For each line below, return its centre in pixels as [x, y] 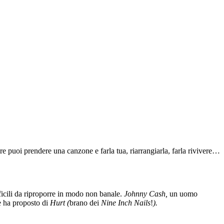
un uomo [182, 193]
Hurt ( [60, 202]
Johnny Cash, [146, 193]
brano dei [85, 202]
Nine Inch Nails [126, 202]
